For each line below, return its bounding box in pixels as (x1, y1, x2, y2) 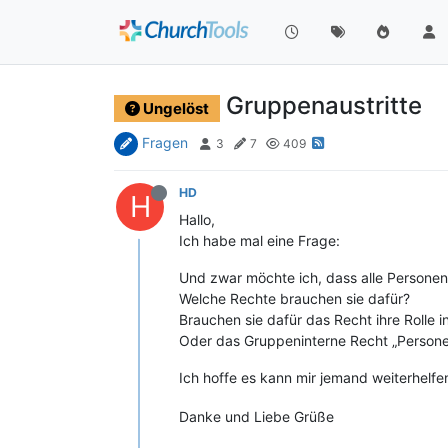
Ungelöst (139, 98, 209, 118)
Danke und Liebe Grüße (179, 407, 334, 425)
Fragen (142, 134, 188, 151)
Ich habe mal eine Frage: (179, 232, 340, 249)
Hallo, (179, 211, 215, 228)
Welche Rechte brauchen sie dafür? (179, 290, 410, 307)
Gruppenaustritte (225, 90, 422, 120)
